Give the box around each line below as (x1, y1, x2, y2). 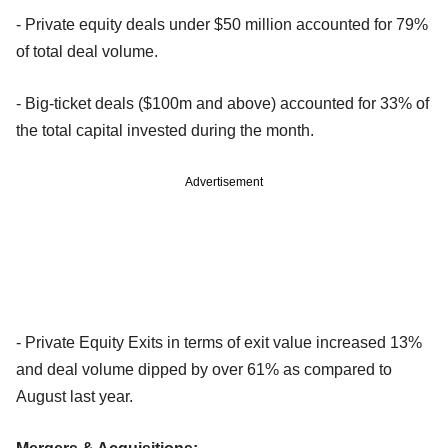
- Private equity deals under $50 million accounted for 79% (16, 16, 428, 34)
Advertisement (185, 175, 263, 190)
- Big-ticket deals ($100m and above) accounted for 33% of (16, 95, 429, 113)
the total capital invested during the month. (16, 122, 318, 140)
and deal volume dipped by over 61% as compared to (16, 361, 392, 379)
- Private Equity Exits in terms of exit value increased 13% (16, 334, 422, 352)
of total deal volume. (16, 43, 158, 61)
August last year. (16, 388, 133, 406)
